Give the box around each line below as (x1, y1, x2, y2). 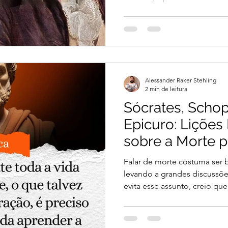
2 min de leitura (145, 85, 187, 93)
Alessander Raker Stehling (145, 76, 216, 84)
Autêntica (124, 150, 186, 166)
